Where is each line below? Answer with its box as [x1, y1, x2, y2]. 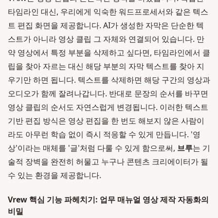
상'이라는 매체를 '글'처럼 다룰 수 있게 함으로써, [8, 143, 177, 153]
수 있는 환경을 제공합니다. [8, 170, 101, 181]
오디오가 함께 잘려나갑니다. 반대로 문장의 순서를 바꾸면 [8, 88, 208, 99]
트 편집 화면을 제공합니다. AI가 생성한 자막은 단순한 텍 [8, 20, 204, 31]
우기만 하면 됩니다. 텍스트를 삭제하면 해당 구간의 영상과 [8, 74, 210, 85]
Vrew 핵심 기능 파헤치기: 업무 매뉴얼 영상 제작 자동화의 [8, 194, 209, 205]
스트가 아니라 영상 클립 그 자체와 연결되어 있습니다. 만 [8, 34, 204, 44]
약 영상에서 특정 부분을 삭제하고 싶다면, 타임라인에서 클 [8, 47, 210, 58]
